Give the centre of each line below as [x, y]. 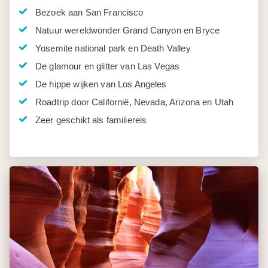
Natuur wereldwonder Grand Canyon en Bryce [128, 30]
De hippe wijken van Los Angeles [101, 84]
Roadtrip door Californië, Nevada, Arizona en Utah [135, 102]
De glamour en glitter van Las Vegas [108, 66]
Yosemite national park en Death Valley [113, 48]
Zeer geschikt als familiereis [91, 120]
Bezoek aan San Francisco [89, 12]
